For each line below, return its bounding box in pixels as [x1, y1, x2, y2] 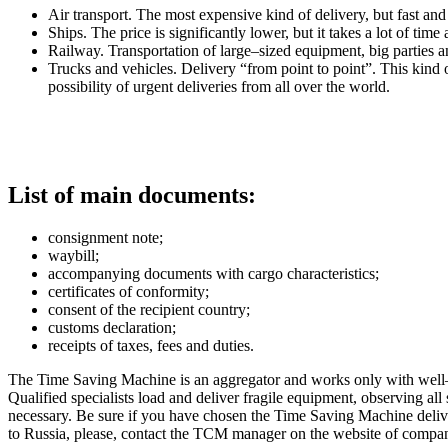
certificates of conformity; [48, 282, 209, 300]
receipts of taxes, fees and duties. [48, 336, 254, 354]
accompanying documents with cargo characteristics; [48, 264, 379, 282]
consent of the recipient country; [48, 300, 250, 318]
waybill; [48, 246, 99, 264]
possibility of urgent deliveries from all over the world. [48, 78, 390, 96]
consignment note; [48, 228, 163, 246]
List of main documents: [8, 181, 256, 208]
